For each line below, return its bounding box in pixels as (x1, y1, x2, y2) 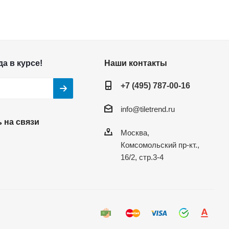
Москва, (120, 128, 149, 138)
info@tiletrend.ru (120, 105, 175, 114)
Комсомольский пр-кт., (120, 141, 199, 150)
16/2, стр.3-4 (120, 153, 164, 162)
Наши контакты (104, 58, 167, 67)
